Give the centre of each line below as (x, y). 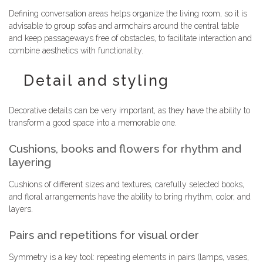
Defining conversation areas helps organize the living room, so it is (128, 14)
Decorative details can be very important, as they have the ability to (129, 110)
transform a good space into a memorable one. (93, 122)
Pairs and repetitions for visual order (104, 235)
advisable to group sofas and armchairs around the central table (124, 26)
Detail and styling (97, 81)
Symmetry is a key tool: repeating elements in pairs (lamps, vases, (129, 257)
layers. (21, 209)
